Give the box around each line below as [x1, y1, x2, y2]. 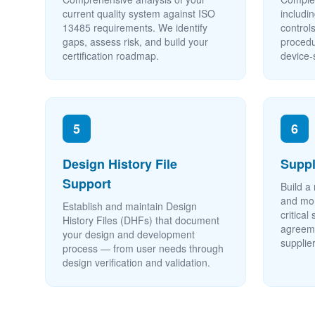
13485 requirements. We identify [63, 20, 207, 34]
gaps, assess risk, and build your [63, 34, 208, 49]
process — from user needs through [63, 241, 224, 255]
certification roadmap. [63, 49, 159, 63]
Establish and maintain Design [63, 199, 197, 213]
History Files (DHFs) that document [63, 213, 219, 227]
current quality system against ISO [63, 6, 215, 20]
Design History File [63, 155, 177, 173]
